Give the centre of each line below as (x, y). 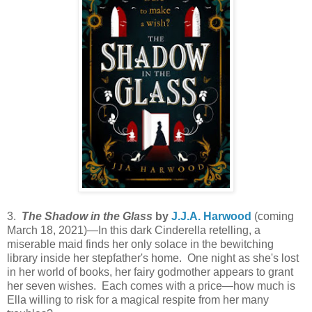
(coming (273, 216)
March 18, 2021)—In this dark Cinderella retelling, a (134, 230)
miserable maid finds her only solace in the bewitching (140, 244)
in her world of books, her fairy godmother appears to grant (150, 272)
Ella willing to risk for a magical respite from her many (138, 300)
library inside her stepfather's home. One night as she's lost (153, 258)
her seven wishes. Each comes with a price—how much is (151, 286)
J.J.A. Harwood (211, 216)
